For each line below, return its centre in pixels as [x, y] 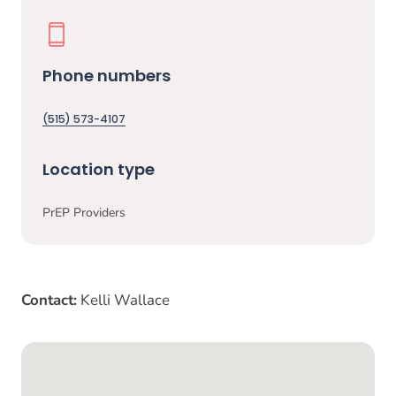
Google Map [96, 358]
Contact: [49, 300]
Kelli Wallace [123, 300]
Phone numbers [107, 76]
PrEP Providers [84, 213]
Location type [99, 169]
